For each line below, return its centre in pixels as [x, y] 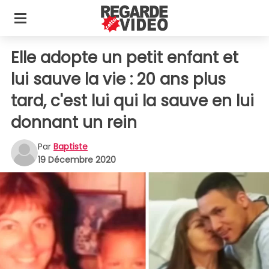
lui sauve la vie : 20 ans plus [118, 79]
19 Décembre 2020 [77, 159]
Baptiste [71, 146]
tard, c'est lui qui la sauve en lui [132, 101]
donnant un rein [74, 122]
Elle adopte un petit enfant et [125, 58]
